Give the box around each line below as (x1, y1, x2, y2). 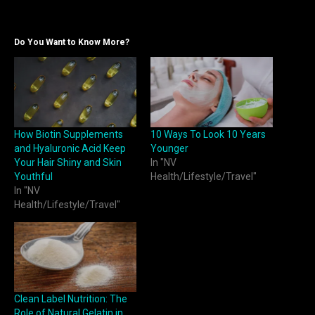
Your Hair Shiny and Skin (14, 156, 122, 168)
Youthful (14, 170, 53, 182)
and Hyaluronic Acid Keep (14, 142, 126, 154)
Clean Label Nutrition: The (14, 293, 127, 305)
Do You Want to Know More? (14, 37, 129, 48)
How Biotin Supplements (14, 128, 123, 140)
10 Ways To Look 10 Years (150, 128, 266, 140)
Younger (150, 142, 188, 154)
